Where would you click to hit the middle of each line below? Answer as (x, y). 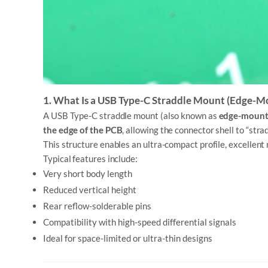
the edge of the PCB (83, 130)
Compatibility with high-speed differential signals (140, 222)
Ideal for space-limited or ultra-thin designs (128, 238)
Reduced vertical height (90, 190)
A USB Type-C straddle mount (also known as (131, 115)
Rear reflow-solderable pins (97, 206)
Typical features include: (90, 159)
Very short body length (88, 173)
